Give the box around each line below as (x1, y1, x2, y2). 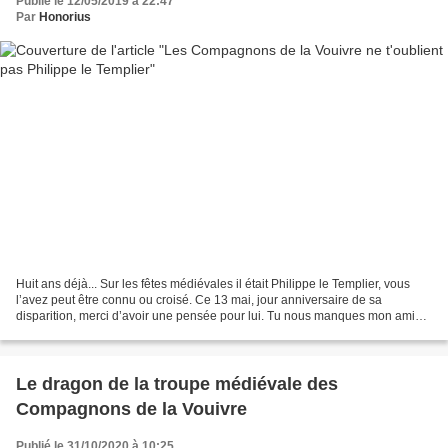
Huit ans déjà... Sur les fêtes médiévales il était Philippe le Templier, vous (16, 277, 410, 292)
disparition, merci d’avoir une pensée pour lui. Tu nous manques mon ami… (16, 309, 427, 324)
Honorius (39, 9, 91, 24)
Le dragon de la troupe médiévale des (16, 374, 338, 395)
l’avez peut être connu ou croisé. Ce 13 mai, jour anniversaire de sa (16, 293, 382, 308)
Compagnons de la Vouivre (16, 399, 247, 420)
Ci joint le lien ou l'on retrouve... (16, 325, 186, 340)
